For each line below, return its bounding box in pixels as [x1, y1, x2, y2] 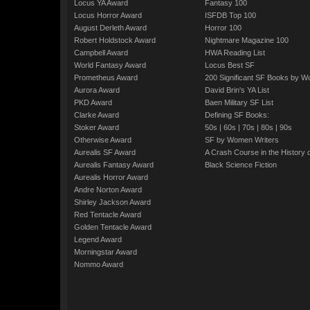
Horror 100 [205, 24, 241, 32]
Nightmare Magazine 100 [205, 36, 289, 44]
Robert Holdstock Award [74, 36, 156, 44]
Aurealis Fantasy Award [74, 161, 154, 169]
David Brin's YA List [205, 86, 269, 94]
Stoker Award [74, 123, 119, 131]
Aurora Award [74, 86, 120, 94]
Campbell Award [74, 48, 128, 57]
